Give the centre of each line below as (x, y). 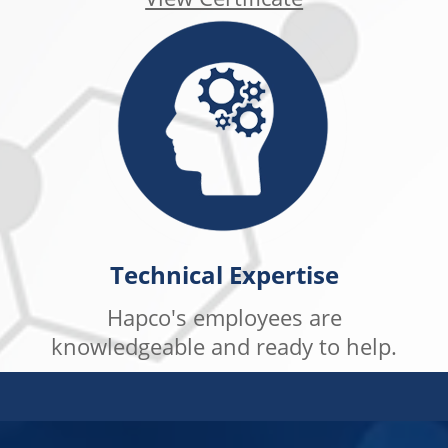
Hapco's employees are (224, 318)
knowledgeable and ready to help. (224, 347)
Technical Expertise (224, 274)
